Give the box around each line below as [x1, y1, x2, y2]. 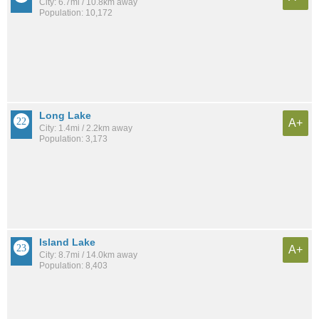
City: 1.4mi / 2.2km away [39, 123, 132, 134]
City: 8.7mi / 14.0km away [39, 249, 137, 260]
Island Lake [39, 236, 95, 248]
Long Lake [39, 110, 91, 122]
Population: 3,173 [39, 134, 108, 145]
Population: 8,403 [39, 260, 108, 271]
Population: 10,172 [39, 8, 113, 19]
